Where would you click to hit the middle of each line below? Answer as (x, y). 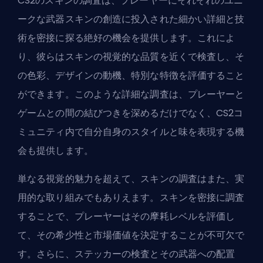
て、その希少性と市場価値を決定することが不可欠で (131, 235)
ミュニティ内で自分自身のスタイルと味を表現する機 (131, 131)
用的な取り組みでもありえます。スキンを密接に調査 (131, 197)
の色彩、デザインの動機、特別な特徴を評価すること (131, 75)
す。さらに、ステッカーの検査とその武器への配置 (127, 254)
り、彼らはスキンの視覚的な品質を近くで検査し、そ (131, 56)
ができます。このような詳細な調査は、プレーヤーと (131, 94)
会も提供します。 (55, 150)
